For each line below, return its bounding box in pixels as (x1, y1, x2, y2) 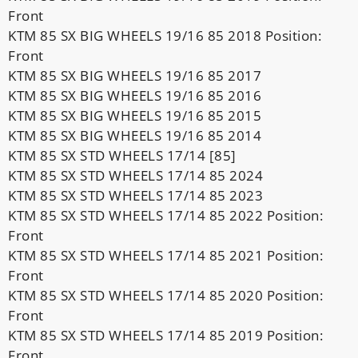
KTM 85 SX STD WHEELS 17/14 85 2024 (8, 165, 263, 185)
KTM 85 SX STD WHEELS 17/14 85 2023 (8, 185, 263, 205)
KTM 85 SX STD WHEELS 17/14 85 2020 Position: (8, 285, 323, 304)
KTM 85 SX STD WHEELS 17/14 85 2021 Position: (8, 245, 323, 265)
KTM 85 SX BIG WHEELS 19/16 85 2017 (8, 66, 261, 85)
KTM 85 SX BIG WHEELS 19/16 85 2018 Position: (8, 26, 321, 45)
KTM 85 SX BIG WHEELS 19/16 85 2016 (8, 86, 261, 105)
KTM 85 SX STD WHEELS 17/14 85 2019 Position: (8, 325, 323, 344)
